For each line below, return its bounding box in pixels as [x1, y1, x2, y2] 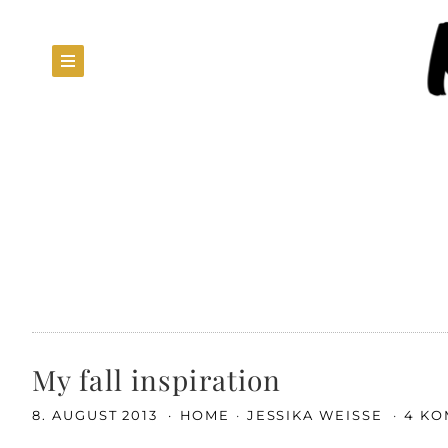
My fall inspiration [32, 361, 282, 398]
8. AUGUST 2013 [32, 407, 164, 423]
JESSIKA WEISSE [246, 407, 388, 423]
